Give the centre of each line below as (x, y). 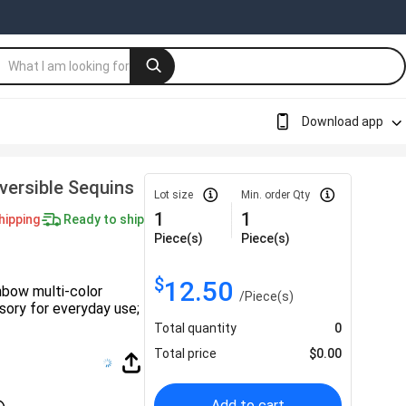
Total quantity (196, 328)
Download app (343, 121)
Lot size (174, 195)
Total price (186, 353)
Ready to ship (104, 219)
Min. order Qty (276, 195)
